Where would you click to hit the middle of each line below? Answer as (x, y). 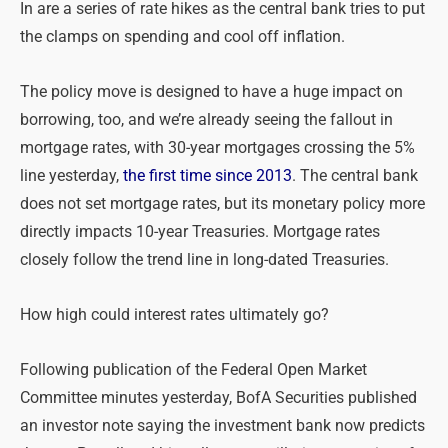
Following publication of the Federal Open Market (193, 370)
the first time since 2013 (207, 175)
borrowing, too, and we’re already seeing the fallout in (206, 119)
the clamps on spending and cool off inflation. (182, 36)
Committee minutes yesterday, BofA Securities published (218, 398)
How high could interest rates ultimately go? (174, 315)
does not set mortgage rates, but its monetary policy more (222, 203)
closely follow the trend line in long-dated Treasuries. (204, 259)
